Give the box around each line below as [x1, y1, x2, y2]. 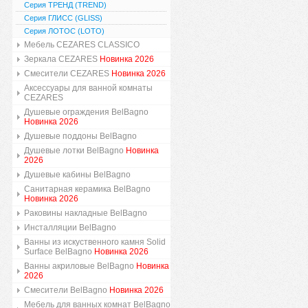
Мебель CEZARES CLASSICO [23, 40, 140, 49]
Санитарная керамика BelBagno [23, 184, 151, 194]
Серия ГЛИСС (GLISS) [23, 14, 102, 22]
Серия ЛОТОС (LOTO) [23, 27, 104, 35]
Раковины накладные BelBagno [23, 208, 147, 218]
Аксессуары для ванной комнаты [23, 83, 153, 93]
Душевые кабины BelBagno [23, 170, 131, 179]
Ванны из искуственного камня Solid [23, 237, 166, 247]
